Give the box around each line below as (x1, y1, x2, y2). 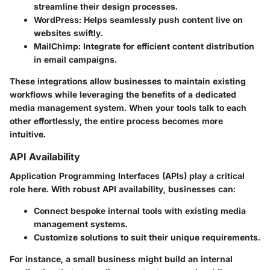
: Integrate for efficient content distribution (78, 41, 254, 52)
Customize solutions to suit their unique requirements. (34, 232, 260, 243)
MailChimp (34, 41, 78, 52)
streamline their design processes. (34, 1, 178, 12)
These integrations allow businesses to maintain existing (10, 76, 246, 87)
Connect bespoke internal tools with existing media (34, 206, 246, 216)
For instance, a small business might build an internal (10, 254, 233, 265)
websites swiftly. (34, 28, 103, 39)
